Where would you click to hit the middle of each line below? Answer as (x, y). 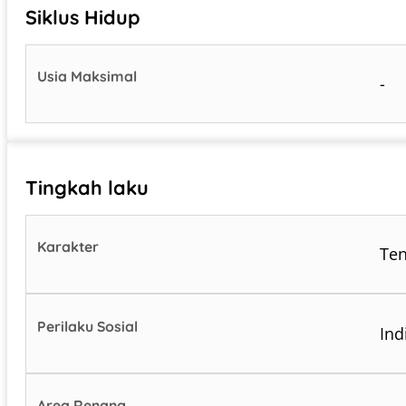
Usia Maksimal (87, 77)
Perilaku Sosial (88, 326)
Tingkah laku (87, 188)
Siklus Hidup (83, 17)
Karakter (68, 247)
